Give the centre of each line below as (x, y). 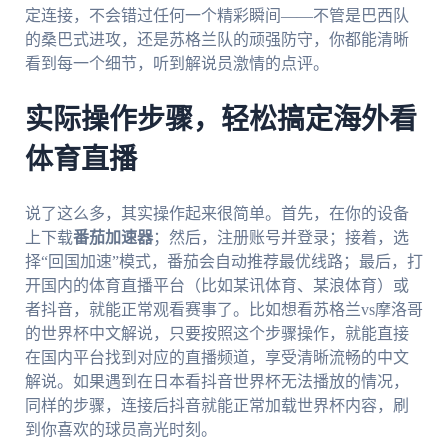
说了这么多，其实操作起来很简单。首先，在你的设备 (216, 213)
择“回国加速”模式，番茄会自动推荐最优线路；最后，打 (223, 261)
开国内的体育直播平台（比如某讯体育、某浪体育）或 (216, 285)
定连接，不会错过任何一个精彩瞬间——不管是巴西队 (216, 15)
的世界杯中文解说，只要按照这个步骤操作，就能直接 (216, 333)
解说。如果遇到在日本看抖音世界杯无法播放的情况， (216, 381)
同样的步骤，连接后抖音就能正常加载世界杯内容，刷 (216, 405)
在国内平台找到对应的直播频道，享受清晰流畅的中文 (216, 357)
